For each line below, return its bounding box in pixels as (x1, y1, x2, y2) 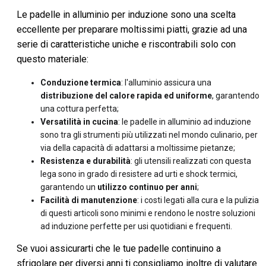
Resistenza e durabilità (40, 156, 131, 166)
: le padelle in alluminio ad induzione (118, 117, 251, 126)
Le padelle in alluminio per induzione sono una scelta (17, 9, 236, 20)
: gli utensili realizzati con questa (131, 156, 251, 166)
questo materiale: (17, 53, 88, 65)
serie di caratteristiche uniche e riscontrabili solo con (17, 39, 236, 50)
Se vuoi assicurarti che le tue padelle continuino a (17, 243, 221, 254)
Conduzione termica (40, 78, 121, 87)
